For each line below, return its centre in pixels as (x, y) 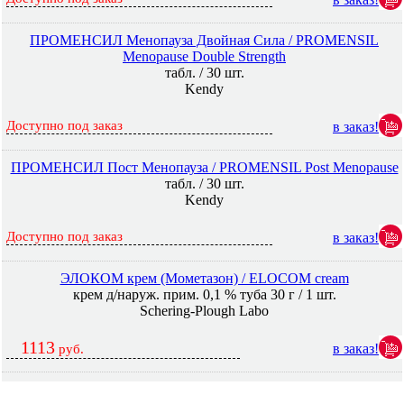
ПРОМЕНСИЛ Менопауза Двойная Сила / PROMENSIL (204, 40)
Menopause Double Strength (204, 56)
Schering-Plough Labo (204, 311)
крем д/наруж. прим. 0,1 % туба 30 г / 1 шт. (204, 294)
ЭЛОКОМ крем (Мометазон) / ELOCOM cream (204, 278)
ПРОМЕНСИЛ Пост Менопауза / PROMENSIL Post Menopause (204, 167)
